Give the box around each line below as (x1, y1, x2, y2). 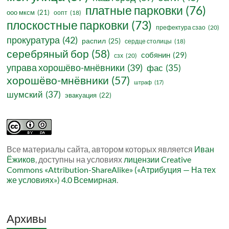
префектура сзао (156, 24, 206, 32)
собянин (141, 50, 171, 60)
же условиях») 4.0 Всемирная (7, 175, 117, 185)
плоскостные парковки (7, 18, 129, 33)
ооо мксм (7, 8, 35, 17)
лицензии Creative (124, 154, 192, 165)
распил (82, 36, 106, 45)
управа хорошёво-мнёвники (7, 62, 125, 74)
